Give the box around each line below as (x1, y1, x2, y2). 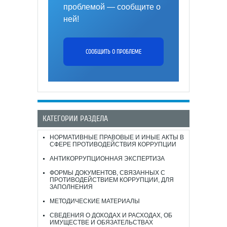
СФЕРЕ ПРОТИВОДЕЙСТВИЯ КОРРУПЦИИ (50, 141, 176, 148)
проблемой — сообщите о (63, 3, 161, 11)
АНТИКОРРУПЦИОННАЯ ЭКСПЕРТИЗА (50, 155, 165, 162)
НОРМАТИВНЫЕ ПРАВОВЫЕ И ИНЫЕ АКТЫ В (50, 134, 184, 141)
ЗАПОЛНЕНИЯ (50, 183, 93, 191)
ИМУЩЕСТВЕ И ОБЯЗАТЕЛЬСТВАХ (50, 219, 153, 226)
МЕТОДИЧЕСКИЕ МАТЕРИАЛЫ (50, 198, 140, 205)
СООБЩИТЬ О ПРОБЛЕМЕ (86, 48, 141, 55)
